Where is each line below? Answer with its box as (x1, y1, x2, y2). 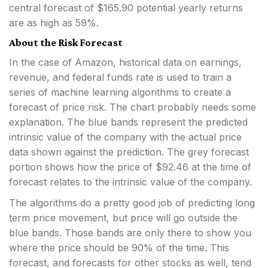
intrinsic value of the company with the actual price (9, 131, 242, 144)
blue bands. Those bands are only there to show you (9, 227, 251, 239)
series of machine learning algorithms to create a (9, 86, 231, 99)
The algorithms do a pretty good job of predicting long (9, 197, 255, 209)
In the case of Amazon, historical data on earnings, (9, 56, 242, 69)
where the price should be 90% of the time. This (9, 242, 229, 254)
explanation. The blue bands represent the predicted (9, 116, 248, 129)
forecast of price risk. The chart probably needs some (9, 101, 256, 114)
